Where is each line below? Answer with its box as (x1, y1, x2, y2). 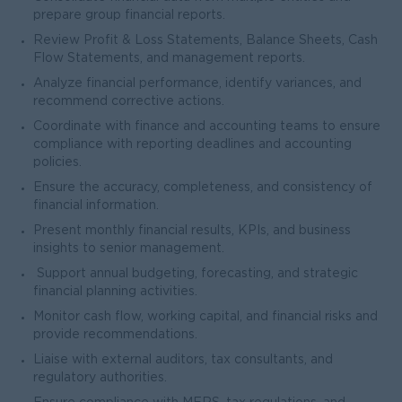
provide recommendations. (33, 329, 197, 340)
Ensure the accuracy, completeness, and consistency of (33, 182, 372, 193)
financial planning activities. (33, 286, 197, 297)
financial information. (33, 200, 159, 211)
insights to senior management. (33, 243, 224, 254)
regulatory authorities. (33, 372, 167, 383)
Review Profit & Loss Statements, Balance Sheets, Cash (33, 35, 378, 46)
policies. (33, 157, 82, 168)
